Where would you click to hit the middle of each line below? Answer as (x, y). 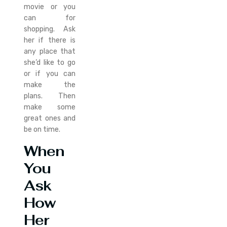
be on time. (42, 130)
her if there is (50, 41)
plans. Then (50, 96)
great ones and (50, 119)
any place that (50, 52)
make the (50, 85)
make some (50, 107)
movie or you (50, 7)
